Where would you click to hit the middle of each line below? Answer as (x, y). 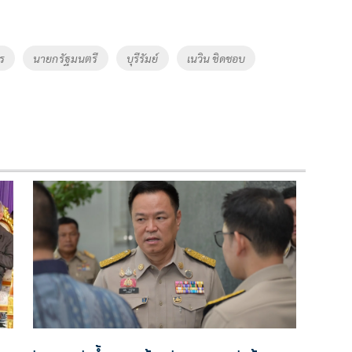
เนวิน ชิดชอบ (216, 58)
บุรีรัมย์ (142, 58)
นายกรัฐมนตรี (65, 58)
